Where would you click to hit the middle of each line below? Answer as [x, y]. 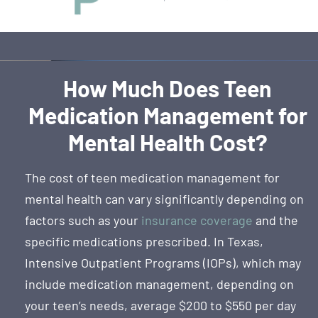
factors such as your [83, 220]
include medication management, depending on [159, 284]
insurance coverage [197, 220]
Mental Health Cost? [168, 142]
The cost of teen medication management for [152, 177]
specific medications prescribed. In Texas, [144, 241]
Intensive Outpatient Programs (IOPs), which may [163, 262]
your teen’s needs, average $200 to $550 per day [160, 305]
